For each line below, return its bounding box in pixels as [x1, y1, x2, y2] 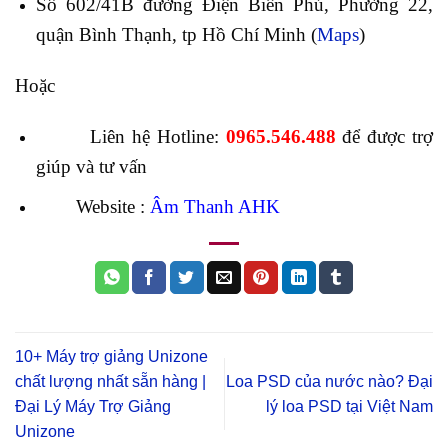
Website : [35, 195, 150, 217]
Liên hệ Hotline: [35, 126, 219, 148]
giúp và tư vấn [35, 156, 147, 178]
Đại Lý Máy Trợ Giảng [15, 397, 171, 415]
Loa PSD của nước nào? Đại [226, 372, 433, 390]
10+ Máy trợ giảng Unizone [15, 347, 208, 365]
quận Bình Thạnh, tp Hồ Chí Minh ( [35, 24, 317, 46]
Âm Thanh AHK [149, 195, 280, 217]
